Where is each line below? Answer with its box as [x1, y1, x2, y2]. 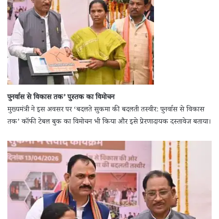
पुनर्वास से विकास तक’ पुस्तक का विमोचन [7, 92, 114, 104]
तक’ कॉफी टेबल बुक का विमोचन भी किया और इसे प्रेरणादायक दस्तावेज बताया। [7, 116, 211, 128]
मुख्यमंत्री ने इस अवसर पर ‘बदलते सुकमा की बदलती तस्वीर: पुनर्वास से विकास [7, 104, 204, 116]
